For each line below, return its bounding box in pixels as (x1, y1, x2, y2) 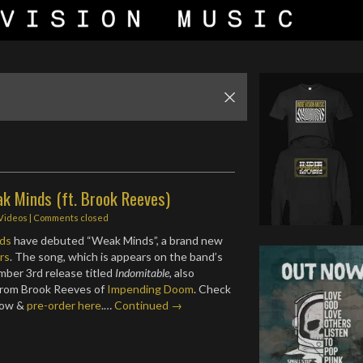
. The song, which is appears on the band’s (10, 250, 224, 263)
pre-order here (27, 298, 102, 312)
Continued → (114, 298, 183, 312)
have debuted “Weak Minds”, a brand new (11, 233, 224, 247)
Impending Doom (107, 282, 194, 296)
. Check (194, 282, 232, 296)
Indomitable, (115, 266, 173, 280)
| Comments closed (28, 212, 109, 223)
